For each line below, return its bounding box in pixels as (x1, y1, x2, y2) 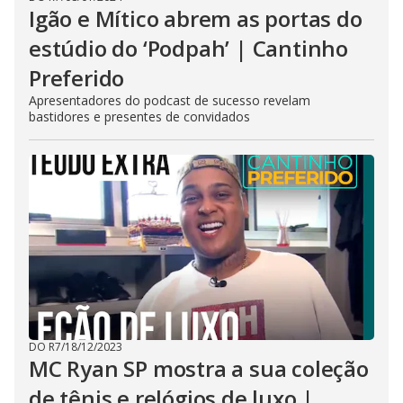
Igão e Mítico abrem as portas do (29, 4, 363, 33)
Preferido (29, 63, 125, 93)
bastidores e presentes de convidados (29, 108, 250, 125)
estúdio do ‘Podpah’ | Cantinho (29, 33, 348, 63)
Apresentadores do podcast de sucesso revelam (29, 92, 310, 109)
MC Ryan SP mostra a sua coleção (29, 354, 369, 383)
